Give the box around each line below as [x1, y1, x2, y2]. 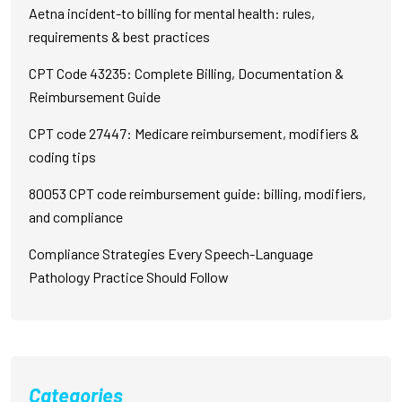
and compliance [29, 208, 123, 226]
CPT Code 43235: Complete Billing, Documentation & [29, 65, 344, 83]
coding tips [29, 148, 96, 166]
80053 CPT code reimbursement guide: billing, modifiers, [29, 185, 366, 203]
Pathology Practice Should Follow [29, 268, 229, 286]
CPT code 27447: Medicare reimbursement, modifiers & [29, 125, 359, 143]
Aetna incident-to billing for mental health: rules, [29, 4, 315, 22]
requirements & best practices [29, 28, 210, 46]
